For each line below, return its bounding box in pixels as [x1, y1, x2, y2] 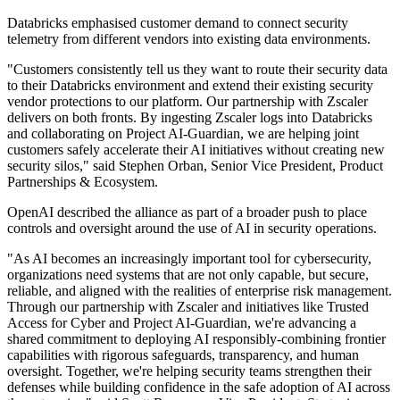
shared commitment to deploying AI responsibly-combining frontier [7, 331, 386, 347]
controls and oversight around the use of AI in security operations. [7, 221, 377, 237]
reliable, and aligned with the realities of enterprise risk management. [7, 283, 392, 299]
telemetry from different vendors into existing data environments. [7, 31, 371, 47]
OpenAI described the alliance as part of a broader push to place [7, 204, 367, 221]
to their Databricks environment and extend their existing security [7, 78, 373, 94]
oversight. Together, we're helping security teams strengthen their [7, 363, 371, 379]
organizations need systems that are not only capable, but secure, [7, 267, 369, 283]
